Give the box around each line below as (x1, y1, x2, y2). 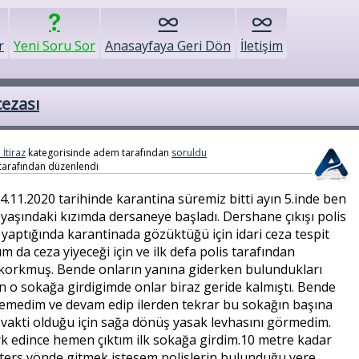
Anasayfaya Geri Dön (105, 37, 231, 54)
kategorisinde (26, 146, 91, 159)
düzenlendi (48, 159, 99, 173)
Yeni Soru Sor (14, 37, 95, 54)
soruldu (171, 146, 207, 159)
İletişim (240, 37, 283, 54)
